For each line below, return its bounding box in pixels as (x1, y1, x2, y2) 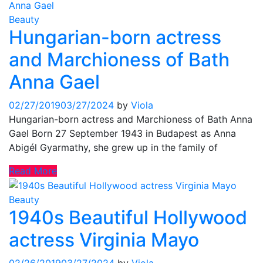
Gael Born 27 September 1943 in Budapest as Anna (9, 127, 236, 139)
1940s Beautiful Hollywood (9, 206, 247, 230)
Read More (9, 164, 57, 177)
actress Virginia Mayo (9, 228, 199, 252)
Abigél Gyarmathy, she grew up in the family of (9, 141, 218, 153)
